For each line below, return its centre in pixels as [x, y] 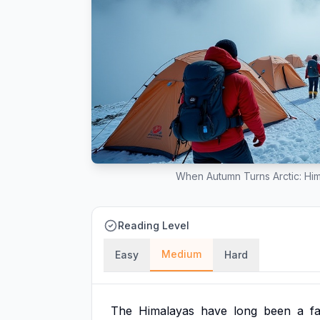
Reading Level [154, 225]
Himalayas [166, 311]
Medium [181, 254]
